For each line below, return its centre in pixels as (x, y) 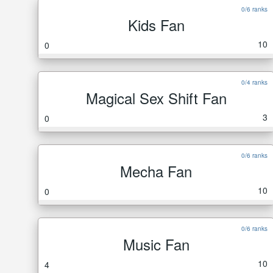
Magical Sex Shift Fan (156, 98)
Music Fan (156, 244)
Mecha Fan (156, 171)
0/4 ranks (254, 82)
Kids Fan (156, 25)
